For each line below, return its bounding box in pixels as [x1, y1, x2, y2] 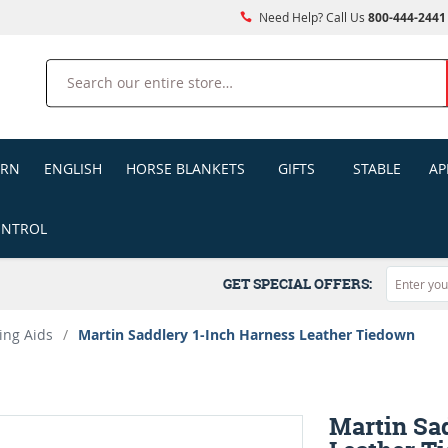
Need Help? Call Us [255, 9, 368, 25]
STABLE [352, 159, 401, 178]
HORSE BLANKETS [125, 159, 245, 178]
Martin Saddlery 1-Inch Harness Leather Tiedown [78, 325, 415, 344]
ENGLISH [43, 159, 102, 178]
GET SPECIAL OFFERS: [223, 274, 378, 293]
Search [45, 60, 92, 80]
